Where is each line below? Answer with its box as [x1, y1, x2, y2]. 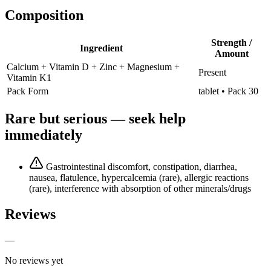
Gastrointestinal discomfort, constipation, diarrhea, [46, 161, 237, 172]
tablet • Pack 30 [198, 85, 258, 96]
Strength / [211, 37, 252, 48]
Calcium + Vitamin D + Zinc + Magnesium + [7, 61, 180, 72]
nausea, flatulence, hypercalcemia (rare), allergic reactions [29, 172, 249, 183]
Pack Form [7, 85, 48, 96]
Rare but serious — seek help [5, 110, 186, 126]
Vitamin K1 [7, 72, 51, 83]
